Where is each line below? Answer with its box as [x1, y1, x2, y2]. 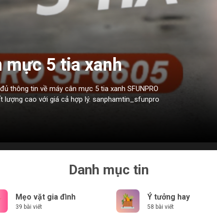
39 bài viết [15, 203, 42, 210]
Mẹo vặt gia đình [15, 192, 76, 201]
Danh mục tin [68, 162, 149, 178]
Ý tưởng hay [147, 192, 190, 201]
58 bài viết [147, 203, 174, 210]
